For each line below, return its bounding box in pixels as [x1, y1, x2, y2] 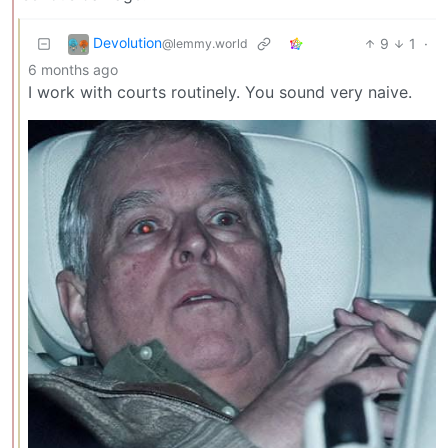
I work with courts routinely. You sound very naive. [28, 81, 412, 102]
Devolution [93, 34, 162, 52]
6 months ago [28, 60, 118, 78]
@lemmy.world [162, 36, 248, 52]
